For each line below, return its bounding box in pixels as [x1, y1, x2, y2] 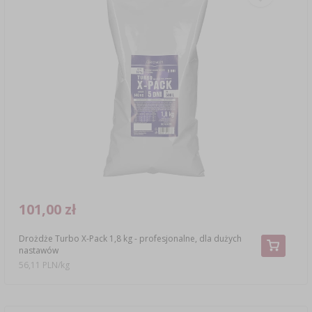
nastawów [18, 244, 58, 256]
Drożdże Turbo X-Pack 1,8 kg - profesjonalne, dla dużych [18, 232, 242, 244]
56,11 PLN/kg [19, 259, 70, 272]
